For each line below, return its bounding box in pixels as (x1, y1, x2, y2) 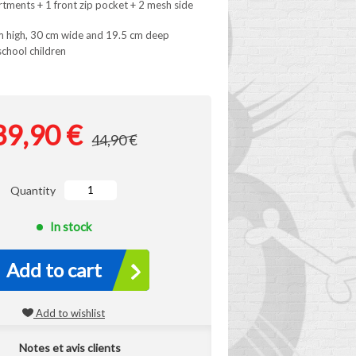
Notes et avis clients (18, 341, 121, 354)
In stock (49, 219, 91, 234)
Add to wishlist (33, 307, 105, 319)
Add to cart (6, 258, 102, 281)
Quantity (10, 184, 56, 197)
